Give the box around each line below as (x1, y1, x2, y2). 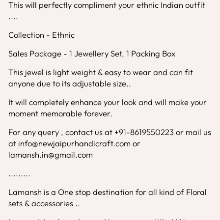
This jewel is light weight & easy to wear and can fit (8, 66, 193, 77)
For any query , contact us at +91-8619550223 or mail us (8, 126, 211, 137)
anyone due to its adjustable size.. (8, 78, 131, 88)
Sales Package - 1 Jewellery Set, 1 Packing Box (8, 48, 175, 58)
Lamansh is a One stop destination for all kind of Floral (8, 186, 207, 197)
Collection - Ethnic (8, 29, 75, 40)
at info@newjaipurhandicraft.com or (8, 137, 140, 148)
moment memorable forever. (8, 108, 112, 118)
